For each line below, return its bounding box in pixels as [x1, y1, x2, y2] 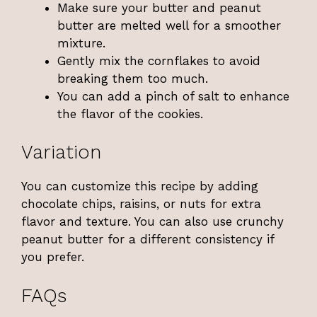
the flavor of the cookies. [57, 106, 203, 121]
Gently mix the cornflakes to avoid [57, 53, 260, 68]
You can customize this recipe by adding [21, 179, 258, 194]
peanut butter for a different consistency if [21, 232, 274, 247]
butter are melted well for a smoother [57, 18, 281, 33]
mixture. [57, 35, 105, 50]
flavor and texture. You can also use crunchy [21, 214, 284, 229]
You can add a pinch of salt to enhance [57, 88, 289, 103]
